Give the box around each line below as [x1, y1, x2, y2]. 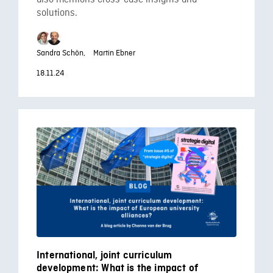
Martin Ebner [93, 48, 135, 58]
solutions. [37, 7, 77, 19]
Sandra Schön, [37, 48, 85, 58]
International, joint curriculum [37, 250, 172, 261]
